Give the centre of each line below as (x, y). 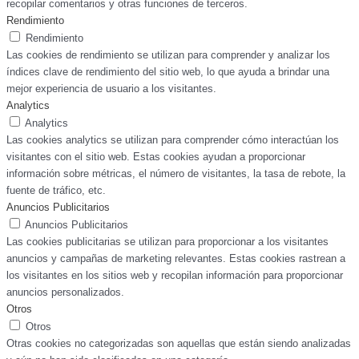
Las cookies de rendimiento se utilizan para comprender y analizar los (168, 55)
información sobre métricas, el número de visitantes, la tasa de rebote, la (176, 174)
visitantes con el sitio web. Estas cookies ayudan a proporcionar (156, 157)
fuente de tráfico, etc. (56, 191)
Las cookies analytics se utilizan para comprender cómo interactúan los (173, 140)
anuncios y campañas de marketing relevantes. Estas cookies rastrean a (176, 259)
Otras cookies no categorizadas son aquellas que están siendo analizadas (179, 344)
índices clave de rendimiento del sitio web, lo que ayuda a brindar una (168, 72)
